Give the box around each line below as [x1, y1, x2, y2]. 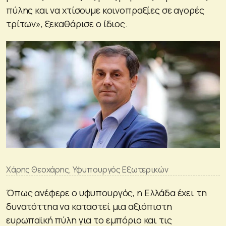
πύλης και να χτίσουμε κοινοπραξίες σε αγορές [6, 4, 204, 17]
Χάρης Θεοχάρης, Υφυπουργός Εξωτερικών [6, 164, 168, 176]
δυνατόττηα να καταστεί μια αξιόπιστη [6, 200, 172, 213]
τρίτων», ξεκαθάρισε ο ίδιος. [6, 18, 128, 30]
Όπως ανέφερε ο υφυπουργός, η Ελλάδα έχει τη [6, 187, 207, 199]
